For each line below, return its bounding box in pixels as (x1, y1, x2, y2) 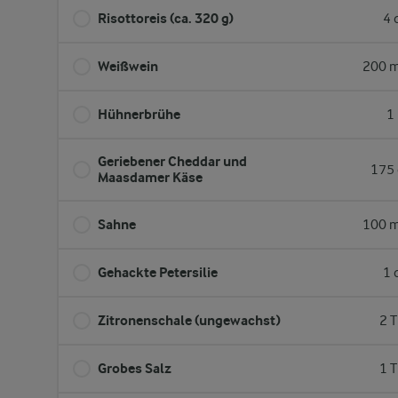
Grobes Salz (98, 360, 171, 377)
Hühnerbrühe (98, 106, 180, 123)
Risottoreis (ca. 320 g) (98, 10, 234, 27)
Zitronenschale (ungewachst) (98, 312, 281, 329)
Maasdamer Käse (98, 169, 203, 186)
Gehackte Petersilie (98, 264, 218, 281)
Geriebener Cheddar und (98, 153, 247, 170)
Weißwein (98, 58, 158, 75)
